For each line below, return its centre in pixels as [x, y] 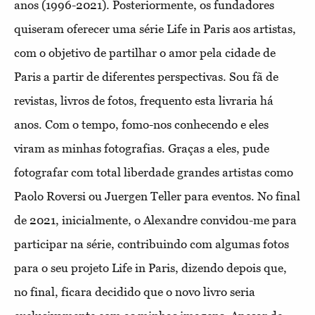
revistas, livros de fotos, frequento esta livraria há [144, 100]
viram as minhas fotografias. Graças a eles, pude [142, 148]
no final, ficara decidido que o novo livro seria [135, 291]
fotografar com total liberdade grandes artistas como [154, 172]
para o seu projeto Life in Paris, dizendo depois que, [150, 268]
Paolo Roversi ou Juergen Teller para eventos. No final [157, 196]
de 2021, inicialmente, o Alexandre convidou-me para [155, 220]
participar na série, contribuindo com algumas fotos [152, 244]
